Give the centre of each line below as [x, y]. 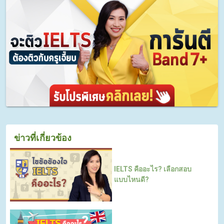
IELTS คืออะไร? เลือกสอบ [153, 169]
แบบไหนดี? [131, 180]
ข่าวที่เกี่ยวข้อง [43, 137]
